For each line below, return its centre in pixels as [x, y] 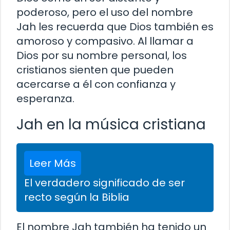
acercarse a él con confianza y [96, 84]
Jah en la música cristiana [111, 124]
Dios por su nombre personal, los [102, 55]
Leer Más [53, 163]
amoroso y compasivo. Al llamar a [105, 41]
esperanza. [45, 98]
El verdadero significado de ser [104, 183]
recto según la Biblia [77, 197]
